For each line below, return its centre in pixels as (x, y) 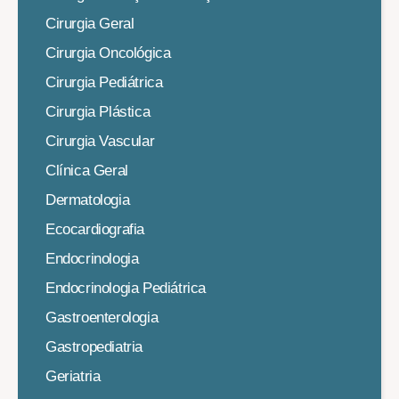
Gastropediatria (94, 347)
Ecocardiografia (95, 230)
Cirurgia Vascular (100, 142)
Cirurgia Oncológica (108, 53)
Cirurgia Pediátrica (104, 83)
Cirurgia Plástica (98, 112)
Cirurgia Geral (90, 24)
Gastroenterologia (102, 318)
